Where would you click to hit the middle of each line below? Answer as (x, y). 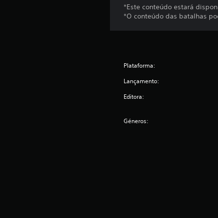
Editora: (134, 97)
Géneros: (136, 121)
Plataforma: (140, 66)
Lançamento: (142, 81)
